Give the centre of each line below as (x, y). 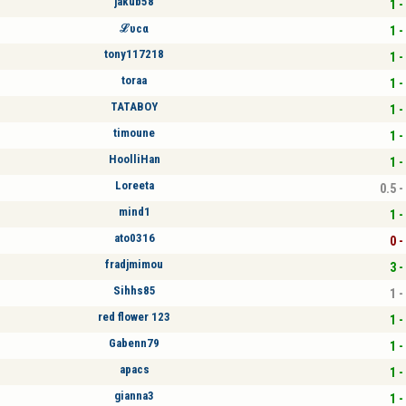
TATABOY (134, 106)
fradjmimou (134, 264)
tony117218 (134, 53)
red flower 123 (134, 316)
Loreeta (134, 185)
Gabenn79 (134, 343)
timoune (134, 132)
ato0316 (134, 237)
